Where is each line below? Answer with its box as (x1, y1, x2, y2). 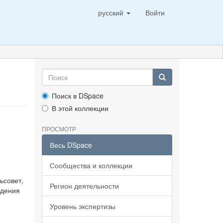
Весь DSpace (49, 140, 92, 150)
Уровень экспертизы (49, 201, 115, 211)
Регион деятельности (49, 181, 119, 191)
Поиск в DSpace (51, 91, 104, 101)
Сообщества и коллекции (49, 160, 132, 170)
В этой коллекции (51, 103, 109, 113)
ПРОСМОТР (41, 124, 76, 133)
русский (98, 7, 125, 17)
